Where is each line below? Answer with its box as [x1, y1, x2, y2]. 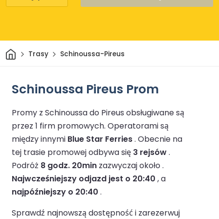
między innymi [12, 133, 67, 145]
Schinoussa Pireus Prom [12, 80, 159, 98]
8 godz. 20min [41, 159, 97, 171]
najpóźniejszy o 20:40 [12, 186, 98, 197]
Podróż [12, 159, 41, 171]
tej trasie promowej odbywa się [12, 146, 133, 158]
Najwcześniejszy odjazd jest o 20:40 [12, 173, 155, 184]
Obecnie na [138, 133, 182, 145]
